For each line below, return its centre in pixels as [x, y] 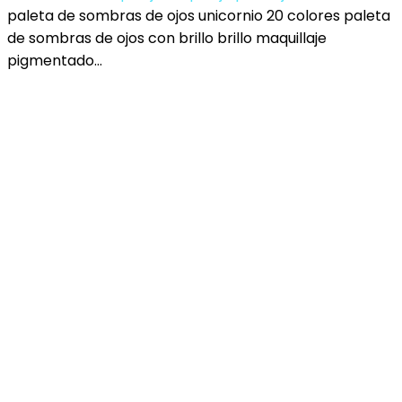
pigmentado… [55, 61]
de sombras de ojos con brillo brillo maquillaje [167, 38]
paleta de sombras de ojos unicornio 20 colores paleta [199, 16]
